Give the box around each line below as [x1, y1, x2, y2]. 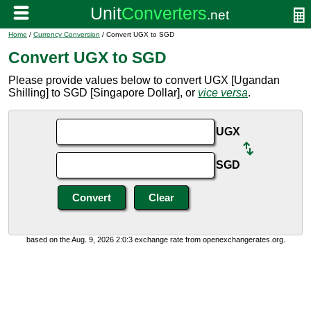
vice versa [198, 87, 248, 99]
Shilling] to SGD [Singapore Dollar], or [8, 87, 198, 99]
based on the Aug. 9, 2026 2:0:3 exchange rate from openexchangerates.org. [26, 235, 285, 244]
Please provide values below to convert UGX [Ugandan [8, 74, 280, 86]
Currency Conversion [33, 31, 100, 38]
